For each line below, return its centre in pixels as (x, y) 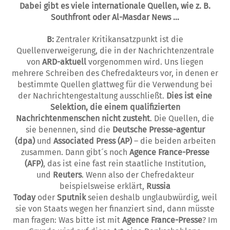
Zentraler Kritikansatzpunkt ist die (120, 39)
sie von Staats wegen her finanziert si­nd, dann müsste (115, 208)
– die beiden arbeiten (174, 141)
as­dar (140, 17)
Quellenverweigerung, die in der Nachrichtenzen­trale (115, 50)
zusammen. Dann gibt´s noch (75, 152)
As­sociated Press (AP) (92, 141)
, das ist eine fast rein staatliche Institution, (124, 163)
